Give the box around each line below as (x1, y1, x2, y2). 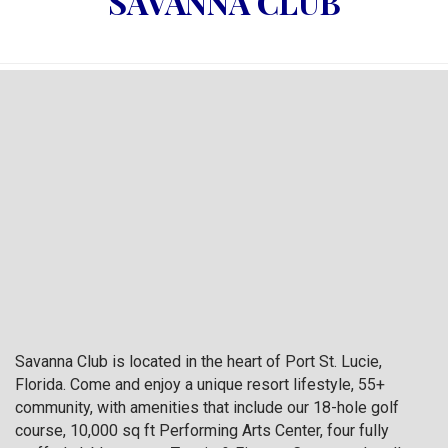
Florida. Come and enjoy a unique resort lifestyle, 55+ (15, 374, 385, 394)
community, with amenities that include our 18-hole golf (15, 397, 399, 417)
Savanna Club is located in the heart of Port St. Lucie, (15, 351, 382, 371)
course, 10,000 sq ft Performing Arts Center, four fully (15, 420, 389, 440)
